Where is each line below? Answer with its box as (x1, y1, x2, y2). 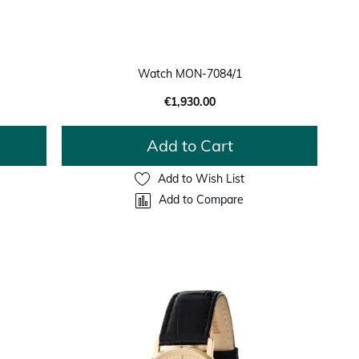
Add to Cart (146, 135, 233, 155)
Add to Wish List (158, 171, 245, 187)
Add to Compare (159, 192, 244, 208)
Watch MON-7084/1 (137, 66, 242, 81)
